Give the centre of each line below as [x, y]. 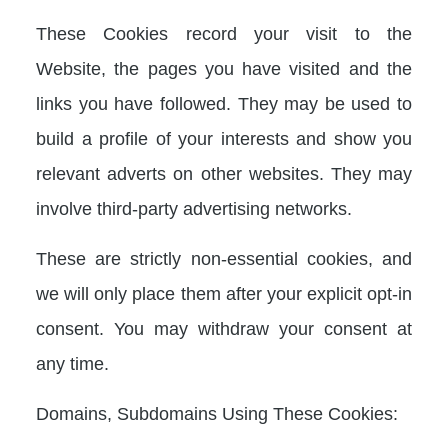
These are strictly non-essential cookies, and [224, 259]
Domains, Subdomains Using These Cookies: [217, 414]
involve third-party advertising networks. [194, 209]
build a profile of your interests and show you [224, 139]
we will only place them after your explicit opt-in [224, 294]
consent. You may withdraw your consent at [224, 329]
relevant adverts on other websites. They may [224, 174]
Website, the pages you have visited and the [224, 69]
